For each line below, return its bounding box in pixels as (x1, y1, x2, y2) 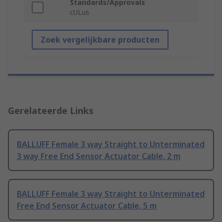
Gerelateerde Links (8, 105, 94, 117)
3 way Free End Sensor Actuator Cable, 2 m (17, 151, 180, 162)
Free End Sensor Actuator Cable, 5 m (17, 200, 157, 212)
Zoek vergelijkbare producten (41, 34, 160, 46)
